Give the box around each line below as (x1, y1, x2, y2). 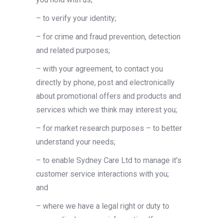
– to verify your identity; (36, 14, 116, 23)
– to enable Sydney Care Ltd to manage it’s (36, 156, 182, 165)
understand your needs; (36, 137, 115, 146)
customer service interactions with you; (36, 169, 169, 179)
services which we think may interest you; (36, 105, 177, 114)
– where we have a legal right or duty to (36, 201, 169, 211)
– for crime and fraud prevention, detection (36, 32, 181, 41)
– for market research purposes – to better (36, 124, 182, 133)
